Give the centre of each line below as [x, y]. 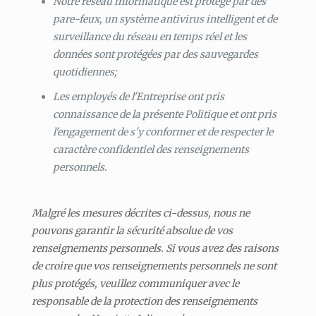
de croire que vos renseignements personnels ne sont [154, 266]
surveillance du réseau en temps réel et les [150, 36]
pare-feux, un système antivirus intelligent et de [165, 19]
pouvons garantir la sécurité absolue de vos [132, 230]
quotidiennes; [85, 72]
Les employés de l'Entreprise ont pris [138, 96]
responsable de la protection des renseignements [144, 301]
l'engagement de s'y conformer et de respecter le [163, 132]
